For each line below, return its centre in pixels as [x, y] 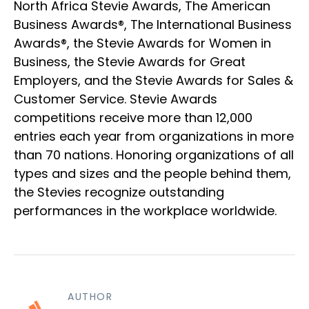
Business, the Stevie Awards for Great [130, 62]
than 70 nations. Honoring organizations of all [154, 155]
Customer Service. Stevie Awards [116, 99]
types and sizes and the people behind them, [152, 174]
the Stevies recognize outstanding [119, 192]
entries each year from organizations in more [154, 137]
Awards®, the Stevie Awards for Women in [142, 43]
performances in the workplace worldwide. [145, 211]
